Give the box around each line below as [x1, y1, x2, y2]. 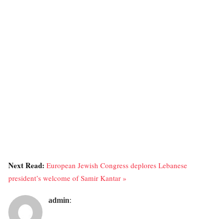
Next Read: [8, 159, 46, 171]
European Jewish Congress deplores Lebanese [46, 160, 187, 170]
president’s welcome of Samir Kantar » [8, 173, 127, 183]
